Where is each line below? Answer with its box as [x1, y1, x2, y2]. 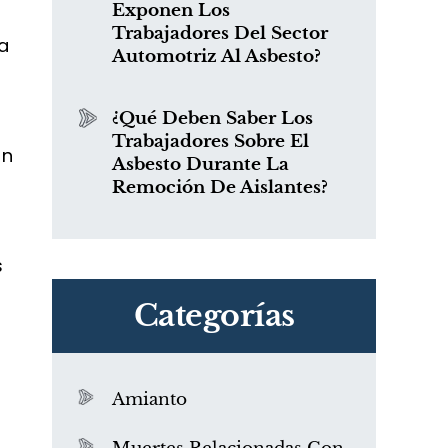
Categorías [133, 297, 295, 334]
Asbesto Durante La [112, 154, 289, 175]
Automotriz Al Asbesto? [112, 46, 321, 67]
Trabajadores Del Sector [112, 23, 328, 44]
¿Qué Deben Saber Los [112, 108, 313, 129]
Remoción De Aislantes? [112, 177, 328, 198]
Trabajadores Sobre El [112, 131, 309, 152]
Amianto [112, 389, 187, 410]
